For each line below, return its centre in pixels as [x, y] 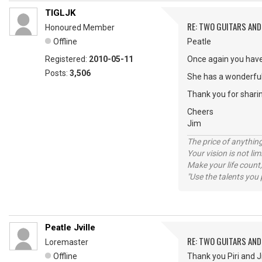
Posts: [57, 73]
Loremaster [67, 242]
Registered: [67, 59]
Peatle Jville [70, 227]
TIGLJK [60, 13]
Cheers [200, 112]
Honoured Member [80, 27]
